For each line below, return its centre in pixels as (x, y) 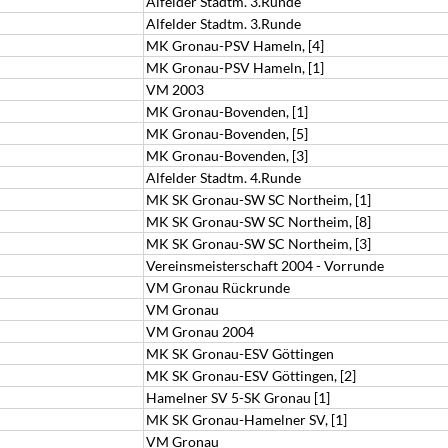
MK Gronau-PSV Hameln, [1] (235, 67)
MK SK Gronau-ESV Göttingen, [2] (251, 375)
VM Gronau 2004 (200, 331)
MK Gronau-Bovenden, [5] (227, 133)
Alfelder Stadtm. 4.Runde (223, 177)
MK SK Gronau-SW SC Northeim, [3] (258, 243)
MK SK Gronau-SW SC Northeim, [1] (258, 199)
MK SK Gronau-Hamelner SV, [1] (246, 419)
